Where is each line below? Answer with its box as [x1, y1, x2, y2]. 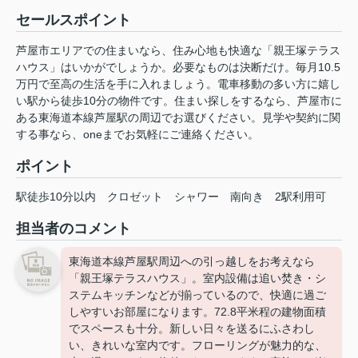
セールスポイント [16, 12, 131, 29]
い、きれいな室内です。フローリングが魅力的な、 [69, 339, 326, 352]
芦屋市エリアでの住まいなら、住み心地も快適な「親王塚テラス [16, 44, 340, 58]
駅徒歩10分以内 [16, 190, 96, 204]
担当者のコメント [16, 221, 131, 237]
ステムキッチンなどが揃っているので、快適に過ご [69, 288, 326, 302]
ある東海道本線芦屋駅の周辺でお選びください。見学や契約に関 [16, 111, 340, 125]
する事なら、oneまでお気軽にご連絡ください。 [16, 128, 259, 141]
